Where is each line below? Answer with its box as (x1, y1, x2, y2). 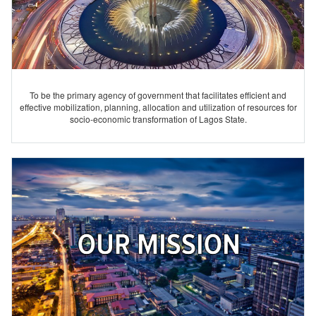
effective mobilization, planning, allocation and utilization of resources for (19, 100, 297, 113)
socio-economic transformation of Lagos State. (69, 112, 247, 125)
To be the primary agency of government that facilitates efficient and (30, 88, 286, 101)
